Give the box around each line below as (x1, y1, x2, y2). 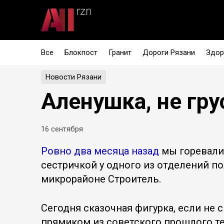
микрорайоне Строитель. (41, 173, 161, 185)
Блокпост (64, 48, 97, 57)
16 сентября (41, 124, 83, 133)
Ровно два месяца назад (41, 145, 159, 157)
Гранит (108, 48, 131, 57)
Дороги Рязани (142, 48, 195, 57)
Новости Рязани (45, 72, 101, 81)
